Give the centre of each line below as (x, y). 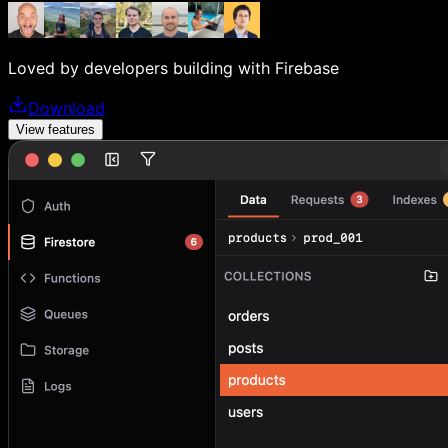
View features (55, 129)
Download (66, 107)
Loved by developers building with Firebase (173, 67)
